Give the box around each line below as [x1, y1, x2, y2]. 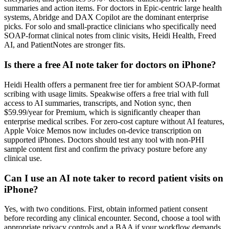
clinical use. [4, 153, 42, 163]
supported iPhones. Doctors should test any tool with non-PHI [4, 135, 204, 144]
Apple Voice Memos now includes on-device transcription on [4, 126, 201, 135]
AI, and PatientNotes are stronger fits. [4, 40, 125, 50]
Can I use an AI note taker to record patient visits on [4, 172, 223, 184]
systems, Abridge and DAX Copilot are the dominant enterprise [4, 13, 209, 22]
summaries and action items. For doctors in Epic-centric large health [4, 4, 222, 13]
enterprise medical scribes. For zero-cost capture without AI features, [4, 117, 224, 126]
